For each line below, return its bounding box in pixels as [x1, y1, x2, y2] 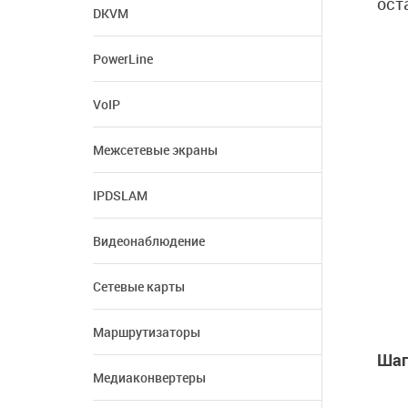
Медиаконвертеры [93, 369, 206, 386]
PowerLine [93, 50, 153, 67]
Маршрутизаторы [93, 323, 200, 341]
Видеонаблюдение [93, 232, 205, 250]
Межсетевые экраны [93, 141, 218, 158]
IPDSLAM [93, 187, 148, 204]
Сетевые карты [93, 278, 185, 295]
